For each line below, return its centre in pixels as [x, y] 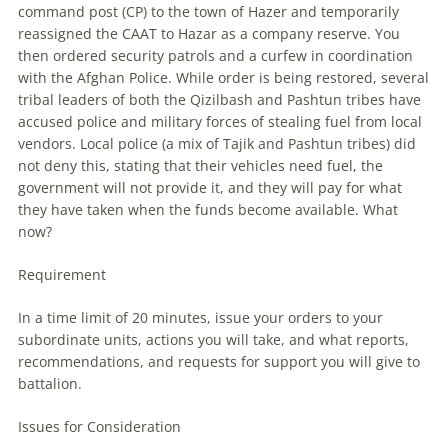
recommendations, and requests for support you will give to [219, 362]
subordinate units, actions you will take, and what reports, [213, 340]
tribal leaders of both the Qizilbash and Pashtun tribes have [219, 100]
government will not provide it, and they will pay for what [210, 188]
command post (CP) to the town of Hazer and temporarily [208, 12]
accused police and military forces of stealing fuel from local [220, 122]
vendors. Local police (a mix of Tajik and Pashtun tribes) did [217, 144]
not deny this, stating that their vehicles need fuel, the [200, 166]
